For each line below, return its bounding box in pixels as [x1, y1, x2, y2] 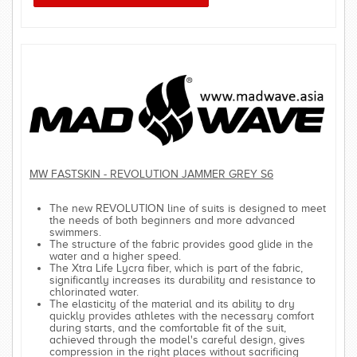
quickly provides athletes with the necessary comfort [49, 309, 314, 322]
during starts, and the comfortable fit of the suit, [49, 321, 286, 334]
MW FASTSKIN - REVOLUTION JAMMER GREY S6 [29, 167, 273, 180]
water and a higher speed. [49, 249, 181, 262]
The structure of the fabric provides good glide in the [49, 237, 313, 250]
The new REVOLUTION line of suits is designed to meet [49, 202, 326, 214]
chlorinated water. [49, 285, 142, 298]
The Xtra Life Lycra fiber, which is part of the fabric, [49, 261, 303, 274]
